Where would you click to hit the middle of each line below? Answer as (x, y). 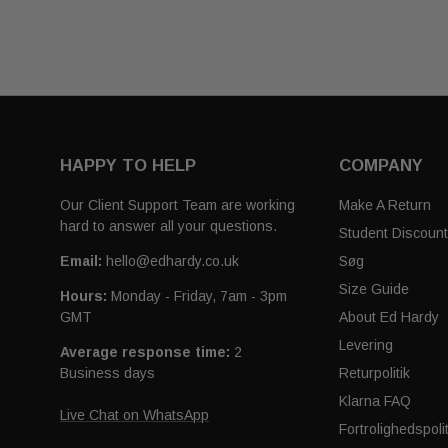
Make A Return (385, 205)
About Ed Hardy (389, 317)
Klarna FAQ (375, 401)
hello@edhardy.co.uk (170, 261)
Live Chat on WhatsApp (134, 415)
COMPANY (381, 166)
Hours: (83, 296)
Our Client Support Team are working (177, 205)
